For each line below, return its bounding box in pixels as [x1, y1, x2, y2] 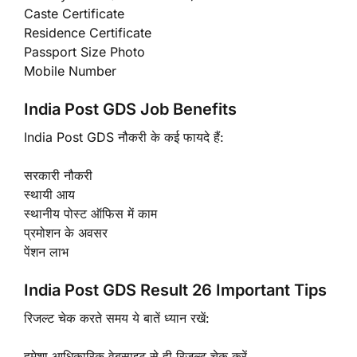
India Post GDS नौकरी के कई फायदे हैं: [24, 128, 224, 145]
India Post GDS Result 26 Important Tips [24, 280, 327, 300]
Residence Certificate [24, 24, 151, 41]
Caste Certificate [24, 5, 124, 22]
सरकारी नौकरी [24, 167, 92, 183]
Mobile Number [24, 62, 116, 79]
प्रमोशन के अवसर [24, 224, 108, 241]
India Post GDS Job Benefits [24, 99, 237, 119]
